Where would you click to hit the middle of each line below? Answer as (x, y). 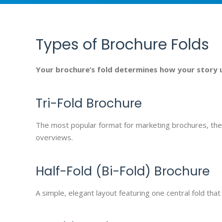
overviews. (54, 137)
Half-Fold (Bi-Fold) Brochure (123, 171)
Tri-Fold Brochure (89, 103)
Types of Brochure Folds (122, 45)
